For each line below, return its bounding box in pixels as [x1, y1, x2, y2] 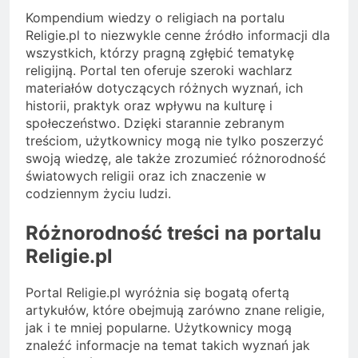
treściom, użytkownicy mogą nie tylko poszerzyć [26, 133, 324, 149]
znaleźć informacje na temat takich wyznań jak [26, 337, 310, 354]
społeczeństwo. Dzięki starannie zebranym [26, 115, 284, 132]
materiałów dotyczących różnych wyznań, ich [26, 80, 303, 97]
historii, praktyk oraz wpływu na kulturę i [26, 97, 272, 114]
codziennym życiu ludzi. [26, 185, 171, 202]
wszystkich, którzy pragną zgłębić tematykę [26, 45, 294, 62]
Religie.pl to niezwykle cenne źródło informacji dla [26, 27, 330, 44]
